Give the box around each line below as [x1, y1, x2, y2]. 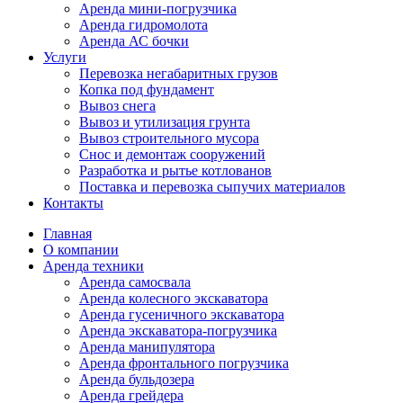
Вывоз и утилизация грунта [79, 113, 250, 130]
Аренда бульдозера [79, 371, 194, 387]
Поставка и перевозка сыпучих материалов [79, 178, 345, 194]
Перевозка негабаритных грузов [79, 65, 278, 81]
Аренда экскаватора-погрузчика [79, 322, 277, 338]
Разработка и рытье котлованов [79, 162, 272, 178]
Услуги [43, 49, 86, 65]
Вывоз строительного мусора [79, 130, 259, 146]
